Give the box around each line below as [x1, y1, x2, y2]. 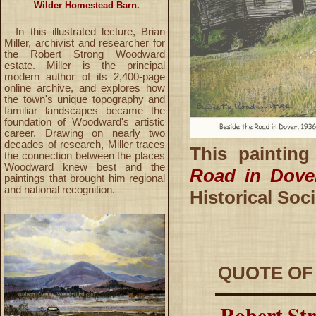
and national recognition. [4, 183, 115, 195]
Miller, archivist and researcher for [4, 37, 165, 49]
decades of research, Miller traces [4, 138, 165, 150]
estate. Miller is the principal [4, 59, 165, 71]
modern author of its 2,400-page [4, 71, 165, 83]
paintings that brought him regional [4, 172, 165, 184]
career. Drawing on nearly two [4, 127, 165, 139]
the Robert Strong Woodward [4, 48, 165, 60]
